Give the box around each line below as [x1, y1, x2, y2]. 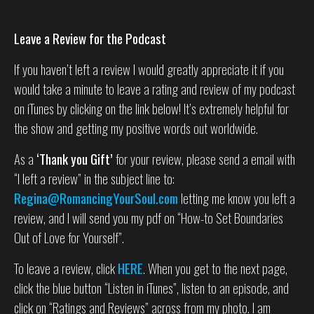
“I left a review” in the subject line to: [14, 168, 175, 189]
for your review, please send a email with [113, 149, 295, 169]
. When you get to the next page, [143, 258, 287, 278]
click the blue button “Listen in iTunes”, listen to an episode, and [14, 278, 289, 298]
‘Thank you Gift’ [36, 149, 113, 169]
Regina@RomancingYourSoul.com [14, 188, 178, 208]
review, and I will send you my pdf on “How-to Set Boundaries [14, 207, 283, 228]
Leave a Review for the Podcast [14, 28, 166, 48]
